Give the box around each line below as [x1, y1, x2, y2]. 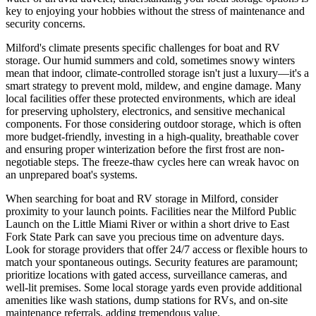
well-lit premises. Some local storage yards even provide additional [6, 281, 302, 293]
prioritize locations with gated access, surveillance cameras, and [6, 269, 287, 281]
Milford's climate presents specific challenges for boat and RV [6, 42, 280, 54]
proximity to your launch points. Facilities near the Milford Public [6, 205, 296, 217]
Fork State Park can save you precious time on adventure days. [6, 231, 284, 243]
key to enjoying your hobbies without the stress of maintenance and [6, 5, 305, 17]
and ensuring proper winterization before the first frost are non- [6, 143, 284, 155]
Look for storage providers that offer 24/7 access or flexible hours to [6, 243, 308, 255]
